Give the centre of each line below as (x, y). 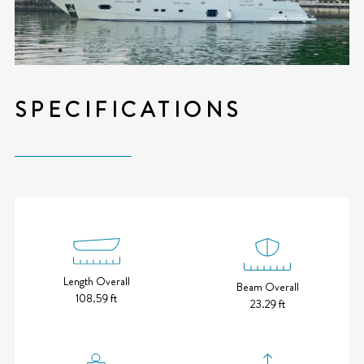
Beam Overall (267, 286)
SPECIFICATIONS (128, 110)
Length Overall (96, 282)
